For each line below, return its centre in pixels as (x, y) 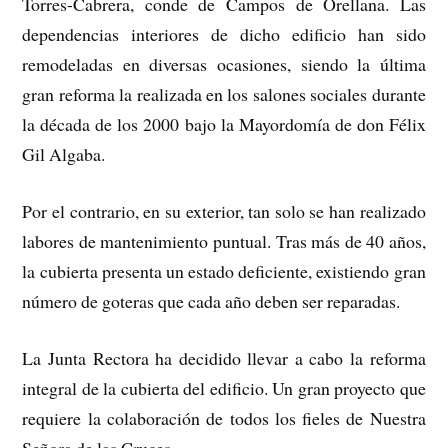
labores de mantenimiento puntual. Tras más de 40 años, (224, 241)
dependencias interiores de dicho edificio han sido (224, 34)
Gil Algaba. (64, 154)
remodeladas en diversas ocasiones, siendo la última (224, 64)
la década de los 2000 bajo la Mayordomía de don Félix (224, 124)
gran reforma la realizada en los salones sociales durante (224, 94)
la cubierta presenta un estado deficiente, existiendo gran (224, 271)
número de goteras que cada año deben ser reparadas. (211, 301)
